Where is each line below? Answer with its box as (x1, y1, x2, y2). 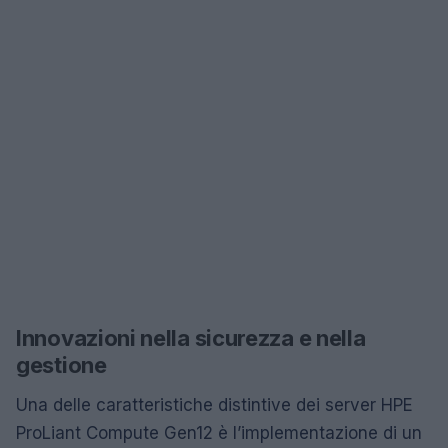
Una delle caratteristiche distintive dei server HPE (16, 395, 413, 415)
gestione (16, 352, 107, 378)
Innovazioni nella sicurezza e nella (16, 325, 366, 351)
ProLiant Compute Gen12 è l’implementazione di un (16, 423, 422, 443)
